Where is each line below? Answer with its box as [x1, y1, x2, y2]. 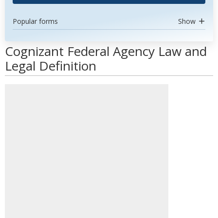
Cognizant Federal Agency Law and [5, 42, 207, 60]
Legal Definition [5, 57, 96, 74]
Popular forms [13, 17, 58, 26]
